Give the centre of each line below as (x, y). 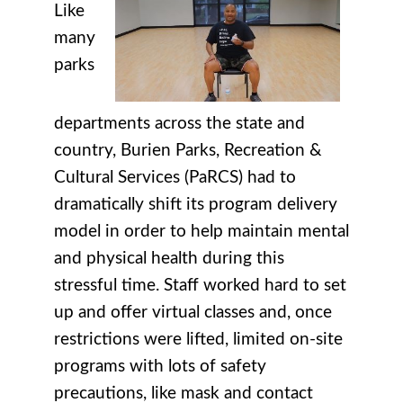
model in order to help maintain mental (201, 231)
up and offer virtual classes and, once (193, 312)
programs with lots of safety (160, 366)
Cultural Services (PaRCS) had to (175, 177)
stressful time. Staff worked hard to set (200, 285)
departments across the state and (179, 123)
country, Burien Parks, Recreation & (188, 150)
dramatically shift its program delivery (196, 204)
